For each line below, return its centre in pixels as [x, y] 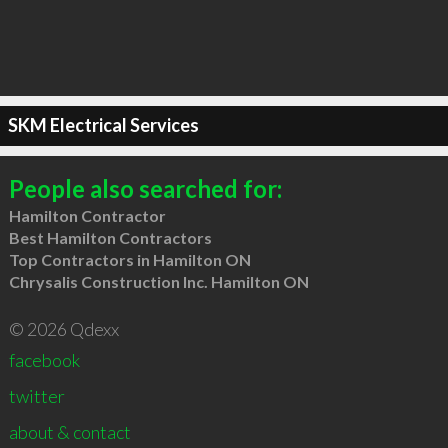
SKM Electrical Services [103, 125]
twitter [36, 395]
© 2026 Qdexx [63, 328]
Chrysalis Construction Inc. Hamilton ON [158, 281]
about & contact [69, 431]
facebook [44, 359]
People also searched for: [145, 188]
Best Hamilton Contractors [110, 237]
